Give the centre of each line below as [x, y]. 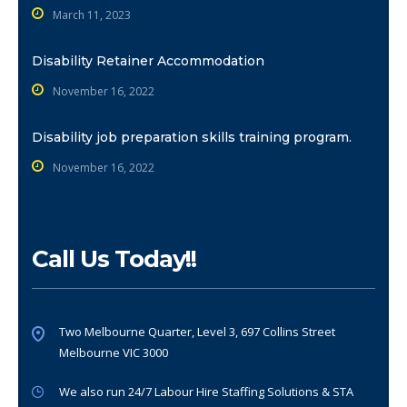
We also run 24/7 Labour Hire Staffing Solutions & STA [206, 392]
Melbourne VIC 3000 [114, 352]
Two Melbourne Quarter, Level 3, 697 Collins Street [197, 332]
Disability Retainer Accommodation [148, 61]
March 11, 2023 [92, 15]
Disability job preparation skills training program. [192, 137]
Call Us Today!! [114, 259]
